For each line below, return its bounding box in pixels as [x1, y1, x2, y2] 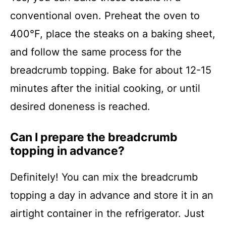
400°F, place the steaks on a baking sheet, [10, 28, 215, 40]
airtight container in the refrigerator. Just [10, 207, 204, 220]
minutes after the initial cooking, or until [10, 82, 200, 95]
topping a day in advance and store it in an [10, 189, 213, 202]
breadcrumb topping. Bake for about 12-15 [10, 64, 211, 77]
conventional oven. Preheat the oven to [10, 10, 200, 22]
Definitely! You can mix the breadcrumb [10, 171, 198, 184]
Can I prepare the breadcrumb [10, 130, 178, 145]
